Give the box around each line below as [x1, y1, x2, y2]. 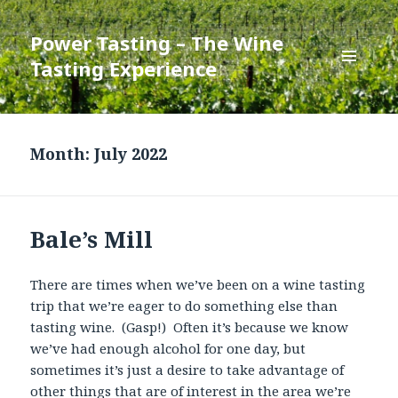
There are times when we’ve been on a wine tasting [30, 275, 366, 294]
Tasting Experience [30, 55, 218, 83]
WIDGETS [330, 104, 383, 120]
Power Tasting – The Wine [30, 29, 284, 57]
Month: [30, 143, 95, 165]
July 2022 [94, 143, 168, 165]
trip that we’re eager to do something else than [30, 297, 338, 315]
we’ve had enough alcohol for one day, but [30, 339, 306, 358]
